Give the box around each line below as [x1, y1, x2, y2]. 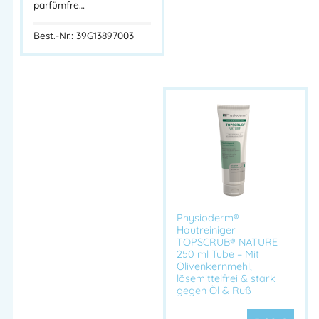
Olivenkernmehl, [176, 260, 252, 273]
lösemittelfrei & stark [176, 272, 276, 285]
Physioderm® [176, 211, 239, 224]
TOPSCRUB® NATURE [176, 236, 278, 249]
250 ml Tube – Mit [176, 248, 259, 261]
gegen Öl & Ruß [176, 284, 251, 297]
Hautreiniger [176, 224, 236, 236]
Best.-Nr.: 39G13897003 [33, 28, 134, 41]
